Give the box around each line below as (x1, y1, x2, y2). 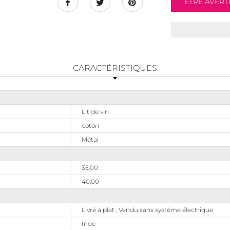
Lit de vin (82, 108, 109, 116)
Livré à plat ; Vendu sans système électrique (82, 206, 213, 214)
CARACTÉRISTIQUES (73, 63, 157, 73)
